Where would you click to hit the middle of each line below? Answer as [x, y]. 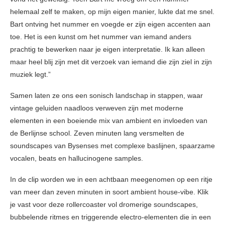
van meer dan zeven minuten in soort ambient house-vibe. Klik [109, 192]
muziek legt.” [30, 75]
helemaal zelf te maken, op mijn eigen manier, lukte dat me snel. [112, 12]
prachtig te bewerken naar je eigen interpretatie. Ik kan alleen [107, 49]
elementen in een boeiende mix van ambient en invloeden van [109, 121]
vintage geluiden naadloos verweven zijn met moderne [97, 108]
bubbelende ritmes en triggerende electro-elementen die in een [110, 217]
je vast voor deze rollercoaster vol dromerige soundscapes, [104, 205]
